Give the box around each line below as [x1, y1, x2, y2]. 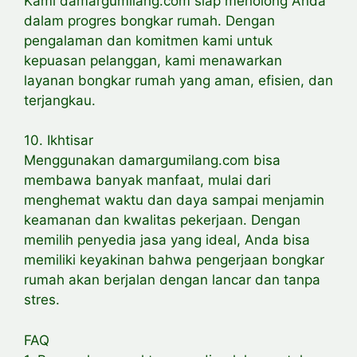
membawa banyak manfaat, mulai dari [24, 172, 271, 189]
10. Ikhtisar [24, 132, 93, 149]
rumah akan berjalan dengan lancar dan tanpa [24, 272, 320, 288]
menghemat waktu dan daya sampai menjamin [24, 192, 324, 209]
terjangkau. [24, 92, 96, 108]
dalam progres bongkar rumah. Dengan [24, 12, 275, 29]
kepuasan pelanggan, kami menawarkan [24, 52, 282, 69]
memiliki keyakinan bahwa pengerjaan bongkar [24, 252, 324, 269]
